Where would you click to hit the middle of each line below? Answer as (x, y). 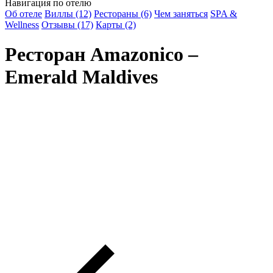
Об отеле (23, 13)
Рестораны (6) (123, 13)
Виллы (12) (68, 13)
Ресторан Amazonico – (101, 55)
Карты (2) (116, 24)
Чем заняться (181, 13)
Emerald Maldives (81, 77)
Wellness (22, 24)
